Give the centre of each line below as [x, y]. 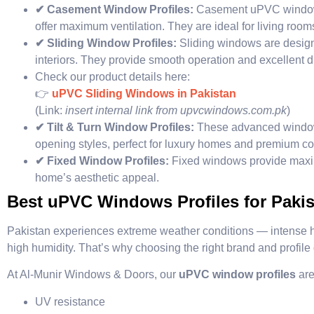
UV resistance [70, 301]
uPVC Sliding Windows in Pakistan [144, 93]
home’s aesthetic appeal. [97, 177]
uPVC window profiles [237, 275]
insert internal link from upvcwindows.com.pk [176, 110]
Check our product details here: [112, 76]
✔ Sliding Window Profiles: [107, 43]
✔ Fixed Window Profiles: [103, 161]
